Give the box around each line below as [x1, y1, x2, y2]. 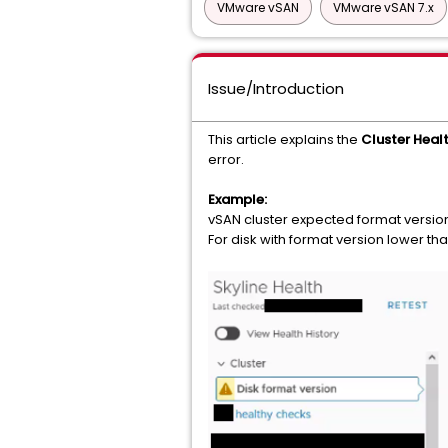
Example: [208, 190, 267, 209]
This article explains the [208, 130, 361, 149]
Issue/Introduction [208, 78, 344, 99]
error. [208, 150, 244, 169]
